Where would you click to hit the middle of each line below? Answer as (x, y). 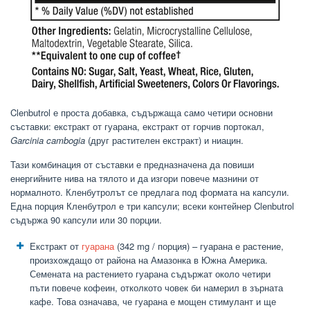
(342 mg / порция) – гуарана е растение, (199, 246)
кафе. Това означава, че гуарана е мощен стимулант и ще (153, 302)
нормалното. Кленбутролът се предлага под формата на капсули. (150, 192)
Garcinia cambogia (48, 140)
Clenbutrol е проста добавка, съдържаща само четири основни (142, 113)
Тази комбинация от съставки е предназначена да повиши (132, 165)
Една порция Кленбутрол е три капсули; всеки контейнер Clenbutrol (152, 206)
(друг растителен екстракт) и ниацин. (164, 140)
